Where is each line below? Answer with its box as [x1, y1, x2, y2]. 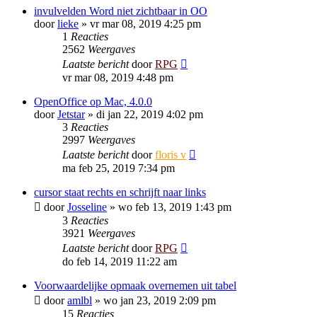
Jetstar [57, 108, 85, 120]
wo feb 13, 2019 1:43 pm [118, 201, 231, 213]
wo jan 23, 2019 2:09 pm [103, 294, 216, 306]
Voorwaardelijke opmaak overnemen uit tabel [34, 279, 236, 292]
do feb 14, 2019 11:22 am [62, 255, 177, 267]
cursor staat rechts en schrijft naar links [34, 186, 206, 198]
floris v [155, 149, 186, 161]
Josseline [67, 201, 107, 213]
